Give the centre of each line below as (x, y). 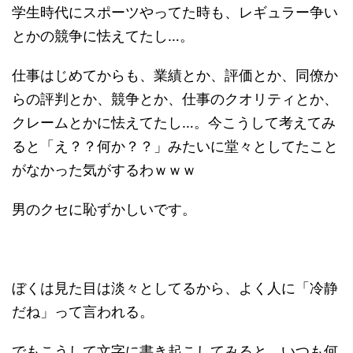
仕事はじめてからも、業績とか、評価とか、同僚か (175, 75)
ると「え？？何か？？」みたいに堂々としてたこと (175, 146)
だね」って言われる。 (83, 312)
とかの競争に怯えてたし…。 (103, 36)
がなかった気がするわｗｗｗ (104, 170)
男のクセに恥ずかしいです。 (104, 209)
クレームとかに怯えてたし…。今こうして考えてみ (174, 123)
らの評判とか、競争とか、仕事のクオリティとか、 (175, 99)
